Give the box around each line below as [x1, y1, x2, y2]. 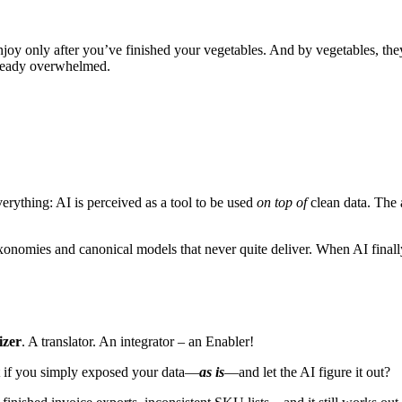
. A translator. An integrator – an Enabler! [22, 334, 254, 350]
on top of [257, 195, 307, 211]
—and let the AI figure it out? [224, 364, 390, 380]
